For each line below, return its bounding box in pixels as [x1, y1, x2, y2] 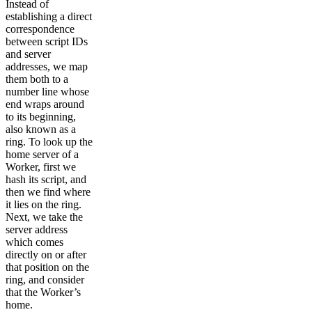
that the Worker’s [6, 286, 81, 299]
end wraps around [6, 98, 84, 111]
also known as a [6, 123, 76, 136]
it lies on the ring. [6, 198, 81, 211]
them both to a [6, 73, 68, 86]
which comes [6, 236, 63, 249]
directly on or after [6, 249, 86, 261]
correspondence [6, 23, 75, 36]
